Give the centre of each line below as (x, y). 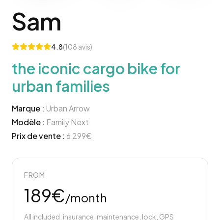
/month (86, 197)
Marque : (28, 108)
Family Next (68, 122)
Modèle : (28, 122)
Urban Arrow (68, 108)
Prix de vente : (38, 136)
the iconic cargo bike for (96, 68)
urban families (61, 86)
